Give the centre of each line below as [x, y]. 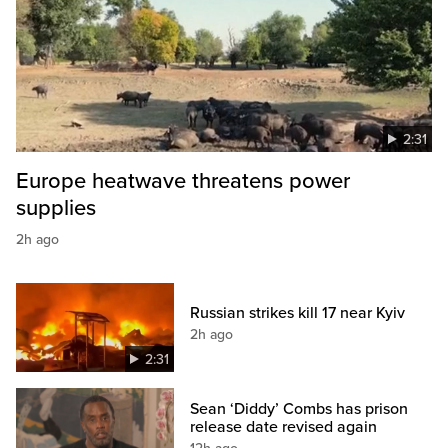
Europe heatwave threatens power [183, 181]
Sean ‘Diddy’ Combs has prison [299, 409]
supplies [56, 208]
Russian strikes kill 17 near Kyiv [298, 313]
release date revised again [284, 427]
